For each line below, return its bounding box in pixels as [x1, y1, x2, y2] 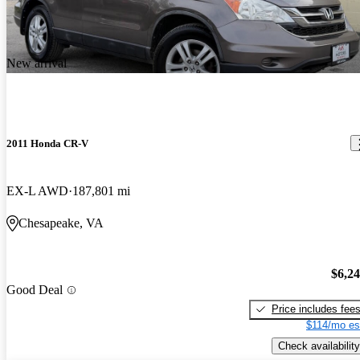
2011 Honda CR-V [6, 137, 88, 149]
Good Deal [6, 283, 63, 297]
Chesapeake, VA [18, 216, 104, 231]
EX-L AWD [6, 184, 68, 198]
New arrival [6, 55, 67, 70]
